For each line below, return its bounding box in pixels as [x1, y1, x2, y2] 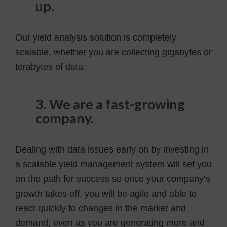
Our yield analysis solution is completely [15, 32, 176, 43]
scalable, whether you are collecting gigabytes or [15, 47, 212, 57]
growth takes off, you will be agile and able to [15, 188, 197, 199]
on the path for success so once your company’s [15, 173, 210, 184]
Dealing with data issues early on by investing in [15, 144, 209, 155]
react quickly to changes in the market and [15, 203, 186, 213]
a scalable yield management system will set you [15, 159, 212, 169]
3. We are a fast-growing [35, 95, 185, 112]
